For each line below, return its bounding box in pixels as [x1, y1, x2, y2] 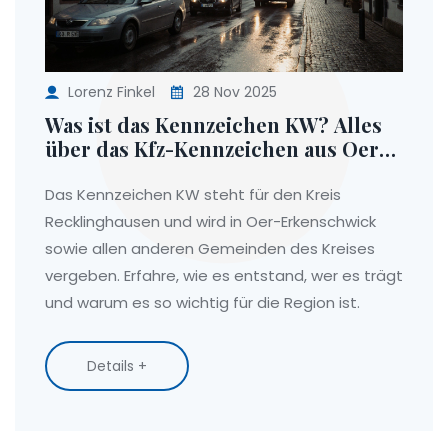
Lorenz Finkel [68, 82, 155, 103]
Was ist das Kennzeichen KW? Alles [45, 111, 382, 139]
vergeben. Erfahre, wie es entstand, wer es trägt [45, 265, 403, 287]
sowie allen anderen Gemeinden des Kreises [45, 238, 375, 260]
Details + [87, 356, 147, 377]
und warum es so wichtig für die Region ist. [45, 292, 360, 314]
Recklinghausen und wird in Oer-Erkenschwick [45, 211, 376, 233]
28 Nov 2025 [189, 82, 277, 103]
